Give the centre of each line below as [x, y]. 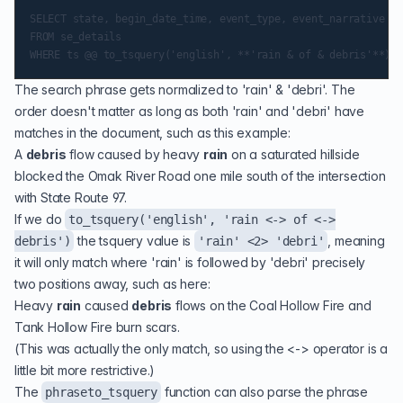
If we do [40, 219]
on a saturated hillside [294, 154]
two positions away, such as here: [112, 284]
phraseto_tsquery [102, 392]
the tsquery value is [134, 241]
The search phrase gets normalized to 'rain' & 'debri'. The [185, 90]
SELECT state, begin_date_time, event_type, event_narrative [207, 19]
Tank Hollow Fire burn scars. [97, 327]
